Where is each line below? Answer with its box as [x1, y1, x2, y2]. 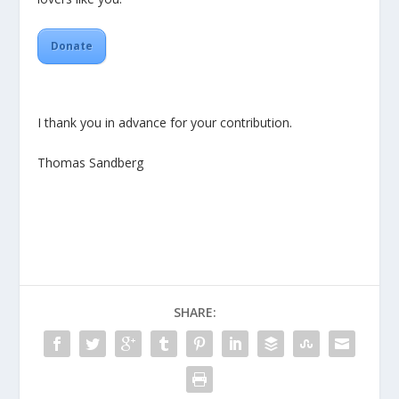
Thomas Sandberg [37, 154, 144, 172]
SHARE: [174, 303, 216, 321]
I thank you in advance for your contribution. [37, 113, 293, 131]
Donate [51, 38, 94, 54]
